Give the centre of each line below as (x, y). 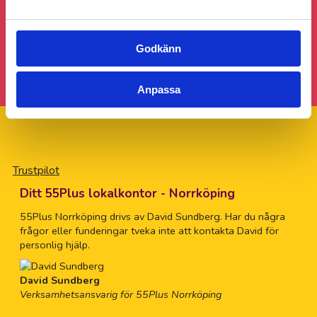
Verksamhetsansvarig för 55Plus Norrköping (120, 294)
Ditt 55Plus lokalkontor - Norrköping (127, 193)
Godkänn (158, 48)
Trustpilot (36, 170)
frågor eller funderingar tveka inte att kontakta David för (149, 230)
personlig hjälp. (54, 244)
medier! (158, 23)
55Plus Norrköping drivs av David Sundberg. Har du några (152, 216)
